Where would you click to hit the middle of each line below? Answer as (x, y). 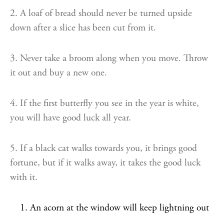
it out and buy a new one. (58, 73)
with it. (24, 177)
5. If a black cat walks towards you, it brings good (103, 148)
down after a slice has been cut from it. (83, 28)
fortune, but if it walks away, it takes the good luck (105, 163)
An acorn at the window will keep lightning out (119, 208)
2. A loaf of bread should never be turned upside (101, 13)
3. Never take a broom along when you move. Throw (109, 58)
